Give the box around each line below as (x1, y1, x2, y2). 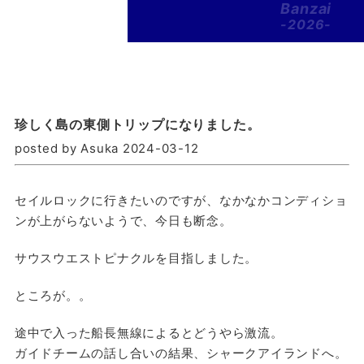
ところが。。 (14, 288, 92, 304)
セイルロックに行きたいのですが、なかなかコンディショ (14, 193, 348, 209)
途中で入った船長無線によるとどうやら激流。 (14, 325, 284, 341)
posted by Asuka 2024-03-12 (14, 140, 199, 156)
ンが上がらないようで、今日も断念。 (14, 213, 232, 229)
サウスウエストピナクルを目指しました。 (14, 250, 258, 266)
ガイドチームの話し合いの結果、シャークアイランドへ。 (14, 345, 348, 362)
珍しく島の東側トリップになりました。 (14, 115, 261, 132)
